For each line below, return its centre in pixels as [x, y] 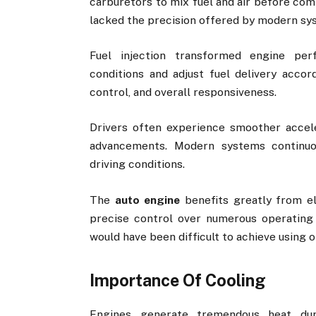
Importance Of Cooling [178, 281]
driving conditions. [138, 164]
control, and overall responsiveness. [183, 92]
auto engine [147, 200]
